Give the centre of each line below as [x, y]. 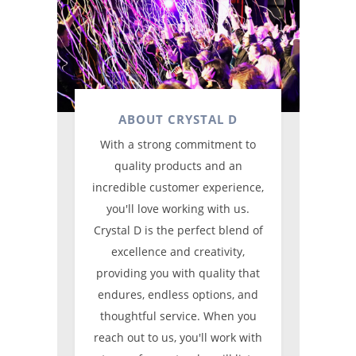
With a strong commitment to [178, 144]
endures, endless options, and [178, 294]
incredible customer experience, [178, 187]
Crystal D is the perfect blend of [178, 230]
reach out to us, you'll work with [178, 337]
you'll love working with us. [178, 208]
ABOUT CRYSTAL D [178, 119]
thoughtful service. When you [178, 315]
